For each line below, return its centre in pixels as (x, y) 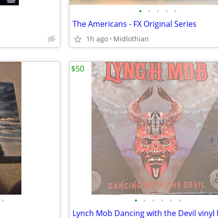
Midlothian (131, 39)
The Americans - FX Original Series (135, 24)
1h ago (97, 39)
